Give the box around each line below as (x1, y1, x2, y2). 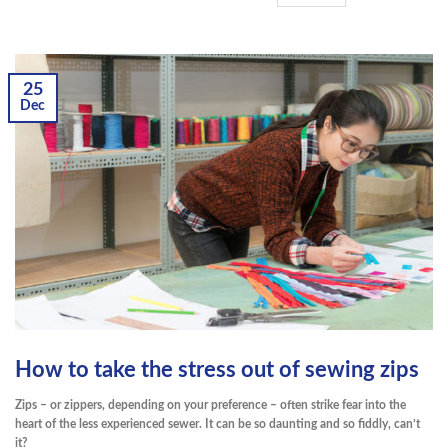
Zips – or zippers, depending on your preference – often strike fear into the (15, 398, 406, 411)
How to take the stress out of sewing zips (15, 359, 419, 381)
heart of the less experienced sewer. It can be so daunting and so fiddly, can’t (15, 417, 420, 430)
